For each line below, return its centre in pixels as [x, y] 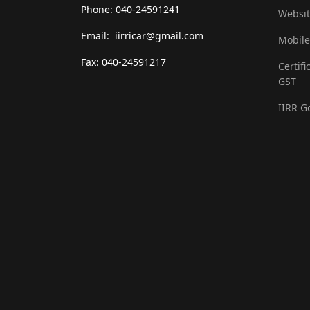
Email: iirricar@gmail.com [142, 36]
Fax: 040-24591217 [124, 62]
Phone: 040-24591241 [130, 10]
